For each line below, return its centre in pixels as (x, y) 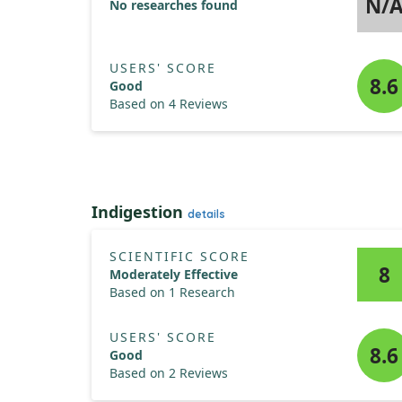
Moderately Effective (174, 274)
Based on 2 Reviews (169, 373)
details (206, 214)
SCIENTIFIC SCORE (179, 256)
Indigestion (140, 212)
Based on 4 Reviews (169, 104)
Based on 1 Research (172, 292)
